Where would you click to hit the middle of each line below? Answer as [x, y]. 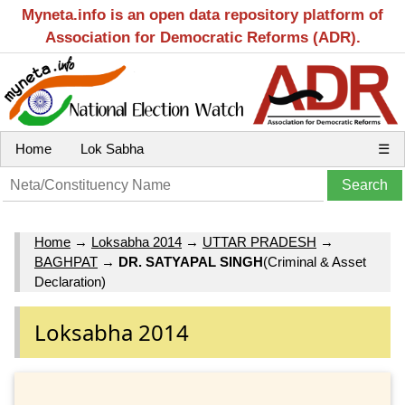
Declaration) [70, 282]
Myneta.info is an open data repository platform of [202, 15]
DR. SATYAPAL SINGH [191, 262]
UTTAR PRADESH [259, 242]
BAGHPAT [66, 262]
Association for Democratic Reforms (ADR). [202, 38]
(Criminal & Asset [315, 262]
